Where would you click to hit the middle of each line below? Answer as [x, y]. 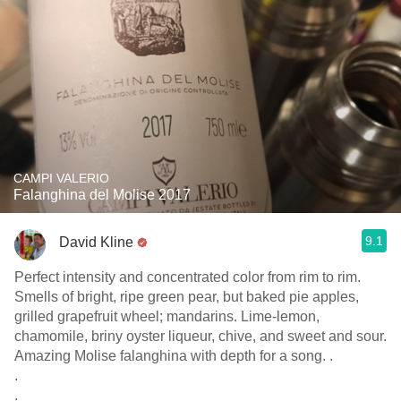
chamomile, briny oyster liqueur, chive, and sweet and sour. [200, 336]
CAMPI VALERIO [61, 178]
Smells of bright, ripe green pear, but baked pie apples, [187, 297]
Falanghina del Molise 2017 [102, 195]
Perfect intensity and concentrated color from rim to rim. [188, 277]
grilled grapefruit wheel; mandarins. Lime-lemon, [167, 316]
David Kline [96, 242]
